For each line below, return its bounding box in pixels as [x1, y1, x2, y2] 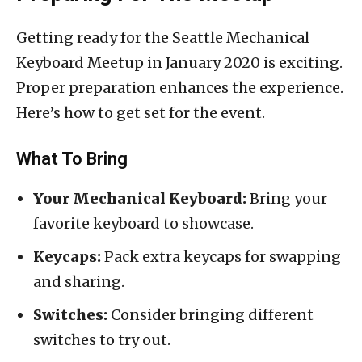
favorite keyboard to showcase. [33, 213, 254, 233]
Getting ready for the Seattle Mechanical [16, 27, 309, 47]
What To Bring [16, 148, 128, 169]
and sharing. [33, 271, 124, 291]
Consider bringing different [107, 305, 314, 324]
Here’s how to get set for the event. [16, 103, 265, 122]
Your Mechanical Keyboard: [33, 188, 246, 208]
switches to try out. [33, 330, 170, 349]
